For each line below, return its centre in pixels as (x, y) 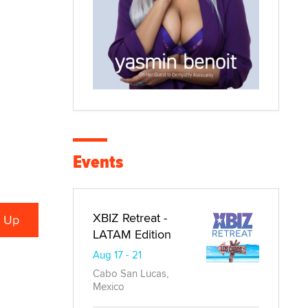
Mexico (109, 286)
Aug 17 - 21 (117, 254)
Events (98, 162)
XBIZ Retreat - (130, 217)
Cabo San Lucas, (131, 273)
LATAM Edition (132, 234)
